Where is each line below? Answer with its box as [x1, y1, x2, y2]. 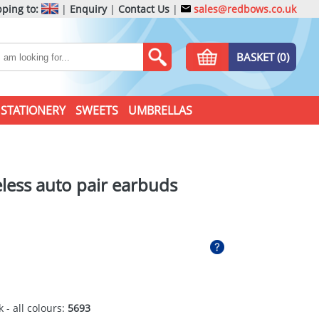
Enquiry [70, 2, 107, 16]
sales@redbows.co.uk [191, 2, 296, 16]
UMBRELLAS [127, 103, 192, 118]
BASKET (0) [236, 50, 289, 64]
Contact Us [118, 2, 169, 16]
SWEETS [75, 103, 118, 118]
